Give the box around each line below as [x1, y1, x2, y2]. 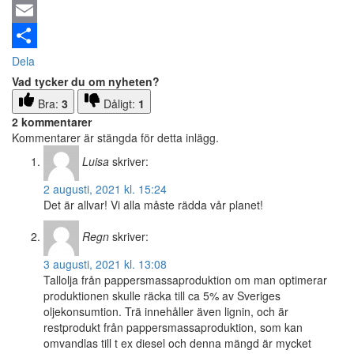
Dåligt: [104, 96, 138, 112]
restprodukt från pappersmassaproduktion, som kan [43, 319, 303, 336]
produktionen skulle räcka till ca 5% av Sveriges [43, 288, 281, 304]
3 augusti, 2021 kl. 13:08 [43, 256, 167, 273]
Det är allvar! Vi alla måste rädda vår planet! [43, 197, 263, 213]
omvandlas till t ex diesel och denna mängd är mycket [43, 335, 311, 352]
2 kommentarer [12, 114, 92, 130]
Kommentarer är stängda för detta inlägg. [12, 130, 219, 146]
